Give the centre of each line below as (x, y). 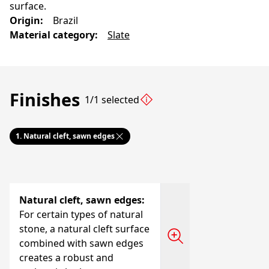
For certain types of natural (81, 214)
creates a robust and (66, 258)
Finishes (45, 99)
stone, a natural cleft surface (84, 229)
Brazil (65, 20)
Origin (25, 20)
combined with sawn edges (81, 243)
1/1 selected (112, 99)
